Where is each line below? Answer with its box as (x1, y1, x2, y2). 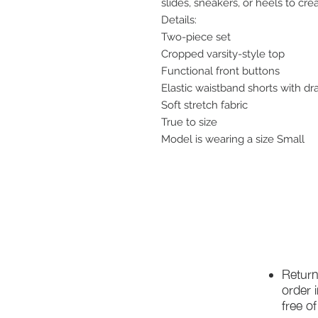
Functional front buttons (161, 65, 280, 77)
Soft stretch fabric (161, 99, 248, 111)
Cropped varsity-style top (161, 48, 285, 60)
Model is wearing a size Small (161, 133, 305, 146)
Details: (161, 13, 197, 26)
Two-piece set (161, 31, 231, 43)
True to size (161, 116, 217, 128)
